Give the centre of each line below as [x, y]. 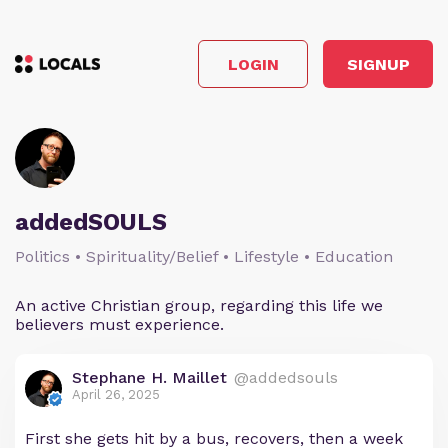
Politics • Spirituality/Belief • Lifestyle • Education [204, 256]
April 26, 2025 [116, 394]
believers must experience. [119, 324]
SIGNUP [378, 64]
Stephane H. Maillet [149, 377]
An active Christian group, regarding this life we [199, 305]
